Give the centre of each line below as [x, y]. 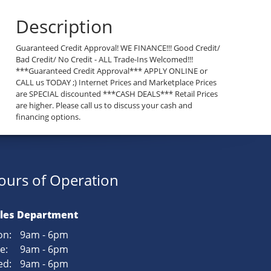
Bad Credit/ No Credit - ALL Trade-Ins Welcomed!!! [105, 60]
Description [64, 27]
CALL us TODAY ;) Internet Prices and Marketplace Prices [116, 83]
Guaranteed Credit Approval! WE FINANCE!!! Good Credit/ [118, 48]
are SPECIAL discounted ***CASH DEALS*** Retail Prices [117, 94]
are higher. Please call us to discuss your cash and [104, 106]
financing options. [48, 117]
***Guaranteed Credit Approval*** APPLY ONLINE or [112, 71]
